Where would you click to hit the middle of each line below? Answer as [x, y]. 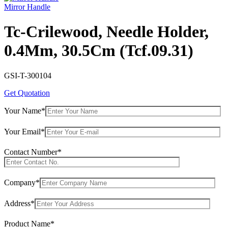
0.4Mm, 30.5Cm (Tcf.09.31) [99, 51]
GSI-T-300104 [28, 75]
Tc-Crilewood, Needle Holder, [106, 32]
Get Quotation [27, 93]
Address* [19, 203]
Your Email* [24, 131]
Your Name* [25, 110]
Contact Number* [33, 152]
